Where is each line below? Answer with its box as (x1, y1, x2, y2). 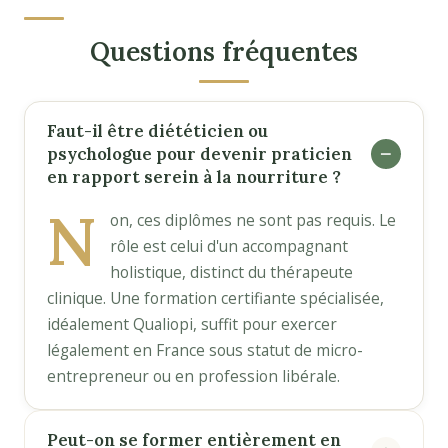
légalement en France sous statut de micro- (47, 338, 363, 361)
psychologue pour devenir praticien (47, 142, 352, 165)
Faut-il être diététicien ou (47, 119, 268, 142)
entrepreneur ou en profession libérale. (47, 364, 340, 387)
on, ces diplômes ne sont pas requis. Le (110, 208, 396, 231)
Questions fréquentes (90, 34, 358, 68)
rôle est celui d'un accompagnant (110, 234, 348, 257)
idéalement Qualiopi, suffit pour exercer (47, 312, 337, 335)
